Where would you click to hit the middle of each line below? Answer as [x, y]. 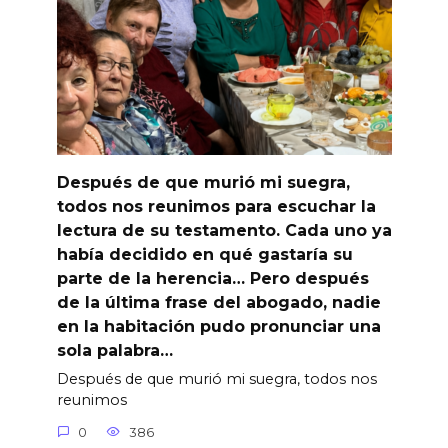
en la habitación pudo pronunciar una [218, 326]
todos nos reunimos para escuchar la [216, 206]
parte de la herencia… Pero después [212, 278]
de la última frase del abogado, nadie [218, 302]
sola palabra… [114, 350]
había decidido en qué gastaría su [204, 254]
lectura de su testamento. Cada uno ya [224, 230]
